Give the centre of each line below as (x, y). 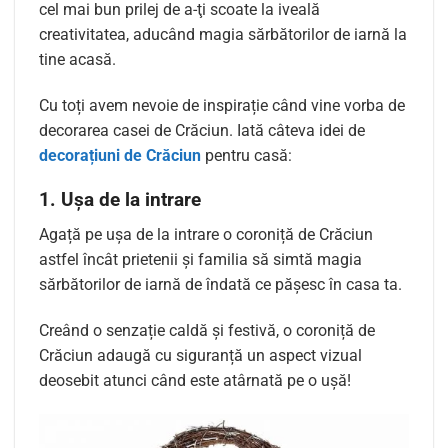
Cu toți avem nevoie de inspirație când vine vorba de (222, 105)
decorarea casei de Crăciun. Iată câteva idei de (202, 130)
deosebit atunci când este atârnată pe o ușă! (195, 380)
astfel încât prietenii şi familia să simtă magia (200, 259)
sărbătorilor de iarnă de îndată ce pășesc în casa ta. (220, 284)
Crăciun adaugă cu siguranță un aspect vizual (200, 355)
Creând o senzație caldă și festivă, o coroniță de (207, 330)
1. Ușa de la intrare (120, 200)
